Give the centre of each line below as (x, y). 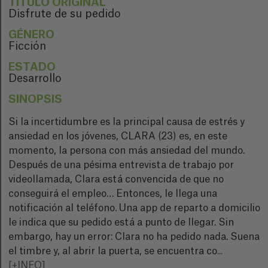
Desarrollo (35, 78)
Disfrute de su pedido (65, 14)
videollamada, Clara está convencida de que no (116, 179)
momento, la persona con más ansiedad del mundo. (127, 151)
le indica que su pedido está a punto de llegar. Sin (121, 223)
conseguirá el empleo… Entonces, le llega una (113, 194)
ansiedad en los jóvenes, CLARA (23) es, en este (118, 136)
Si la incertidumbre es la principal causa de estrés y (127, 122)
